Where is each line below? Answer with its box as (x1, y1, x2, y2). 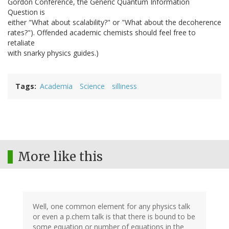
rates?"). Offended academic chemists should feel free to (8, 28, 196, 38)
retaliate (8, 38, 35, 48)
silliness (112, 81, 137, 91)
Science (80, 81, 105, 91)
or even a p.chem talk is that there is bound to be (33, 212, 195, 222)
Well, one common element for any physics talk (33, 201, 190, 212)
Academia (40, 81, 73, 91)
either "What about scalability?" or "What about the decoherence (8, 17, 221, 28)
